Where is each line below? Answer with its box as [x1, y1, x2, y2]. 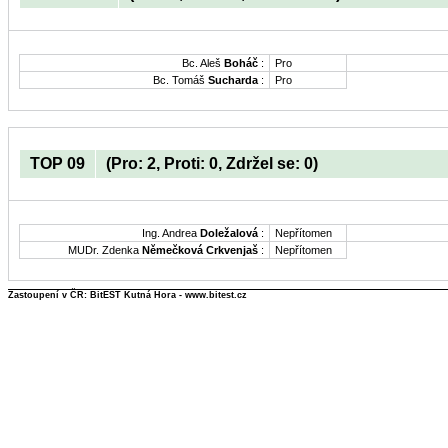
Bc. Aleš [182, 56, 224, 69]
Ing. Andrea [142, 226, 200, 239]
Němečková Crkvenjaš [142, 243, 258, 256]
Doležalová [200, 226, 258, 239]
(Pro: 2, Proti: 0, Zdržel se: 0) [106, 154, 318, 172]
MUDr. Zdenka [68, 243, 142, 256]
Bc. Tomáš [153, 73, 208, 86]
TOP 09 [30, 154, 85, 172]
